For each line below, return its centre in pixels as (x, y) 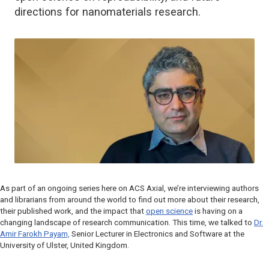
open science (169, 211)
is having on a (218, 211)
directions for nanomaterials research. (107, 11)
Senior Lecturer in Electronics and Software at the (157, 234)
